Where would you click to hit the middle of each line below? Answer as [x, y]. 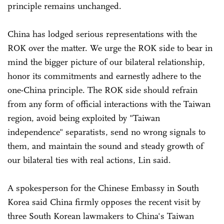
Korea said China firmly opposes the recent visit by [104, 202]
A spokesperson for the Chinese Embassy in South [103, 188]
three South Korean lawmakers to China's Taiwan [101, 216]
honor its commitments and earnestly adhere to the [104, 76]
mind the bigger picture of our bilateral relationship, [106, 62]
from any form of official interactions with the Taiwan [109, 104]
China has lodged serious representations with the [102, 34]
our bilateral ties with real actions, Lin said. [89, 160]
